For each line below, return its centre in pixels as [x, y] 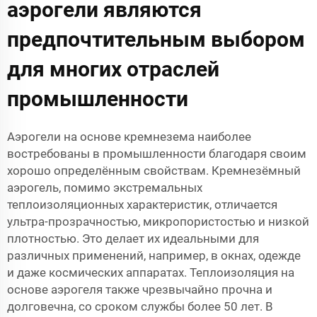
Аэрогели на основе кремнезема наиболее [129, 137]
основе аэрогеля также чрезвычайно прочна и [140, 290]
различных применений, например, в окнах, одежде [154, 256]
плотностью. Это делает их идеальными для [133, 239]
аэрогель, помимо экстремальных [105, 188]
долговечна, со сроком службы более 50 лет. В [140, 307]
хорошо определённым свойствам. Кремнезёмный [154, 171]
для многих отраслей [113, 69]
